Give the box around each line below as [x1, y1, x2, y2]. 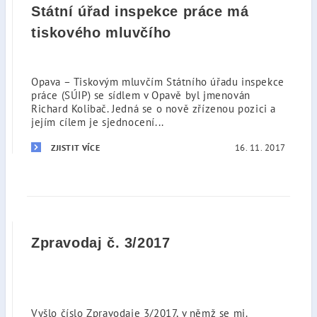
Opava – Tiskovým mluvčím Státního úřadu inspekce [31, 75, 284, 88]
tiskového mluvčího [31, 25, 171, 40]
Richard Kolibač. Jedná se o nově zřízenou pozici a [31, 102, 277, 115]
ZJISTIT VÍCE [51, 142, 100, 153]
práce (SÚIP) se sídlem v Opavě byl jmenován [31, 88, 250, 102]
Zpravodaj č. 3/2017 [31, 235, 171, 250]
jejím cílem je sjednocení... [31, 115, 164, 129]
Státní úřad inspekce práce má [31, 4, 249, 19]
